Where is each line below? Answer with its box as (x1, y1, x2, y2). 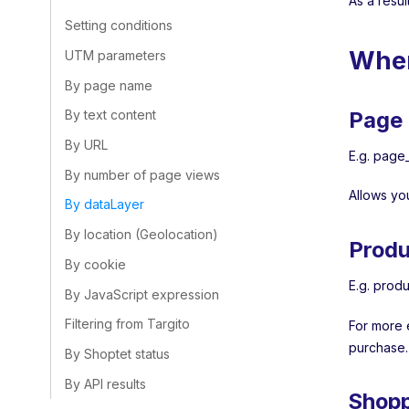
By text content (65, 107, 156, 123)
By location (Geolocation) (65, 226, 218, 243)
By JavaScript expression (65, 286, 219, 302)
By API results (65, 375, 146, 392)
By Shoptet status (65, 346, 170, 362)
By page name (65, 77, 152, 93)
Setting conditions (65, 17, 173, 34)
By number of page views (65, 166, 220, 183)
